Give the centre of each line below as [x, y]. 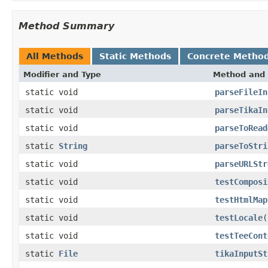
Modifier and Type [62, 74]
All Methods [55, 56]
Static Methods [135, 56]
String [73, 146]
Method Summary [66, 26]
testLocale [239, 217]
